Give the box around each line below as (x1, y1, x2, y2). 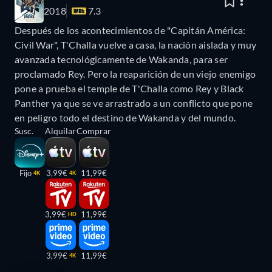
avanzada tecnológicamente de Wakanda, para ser (15, 53, 228, 66)
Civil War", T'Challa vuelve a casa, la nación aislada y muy (15, 39, 257, 51)
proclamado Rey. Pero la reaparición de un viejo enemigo (15, 68, 256, 80)
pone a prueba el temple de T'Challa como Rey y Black (15, 83, 244, 95)
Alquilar (45, 126, 76, 137)
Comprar (76, 126, 111, 137)
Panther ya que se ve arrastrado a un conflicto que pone (15, 97, 253, 109)
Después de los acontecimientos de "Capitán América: (15, 24, 246, 36)
